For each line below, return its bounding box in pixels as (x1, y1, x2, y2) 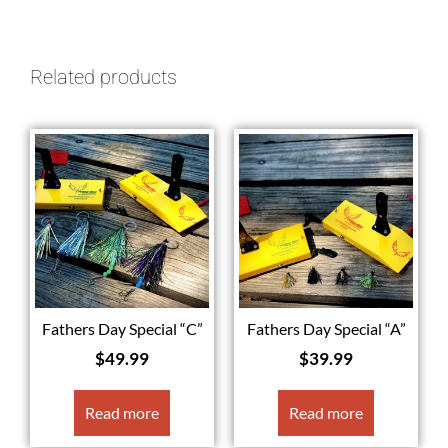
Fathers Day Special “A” (246, 319, 406, 339)
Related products (30, 65, 177, 90)
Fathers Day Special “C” (41, 319, 203, 339)
